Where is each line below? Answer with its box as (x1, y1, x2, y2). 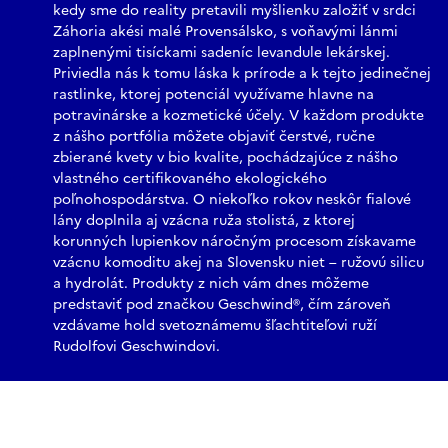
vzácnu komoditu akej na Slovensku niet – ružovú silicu (53, 252, 424, 274)
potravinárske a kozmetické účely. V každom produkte (53, 105, 424, 127)
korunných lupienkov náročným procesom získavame (53, 231, 416, 253)
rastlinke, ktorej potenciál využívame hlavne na (53, 84, 374, 106)
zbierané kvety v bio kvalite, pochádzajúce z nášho (53, 147, 398, 169)
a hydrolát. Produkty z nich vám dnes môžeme (53, 273, 369, 295)
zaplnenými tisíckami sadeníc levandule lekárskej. (53, 42, 390, 64)
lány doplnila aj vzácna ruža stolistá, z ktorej (53, 210, 355, 232)
